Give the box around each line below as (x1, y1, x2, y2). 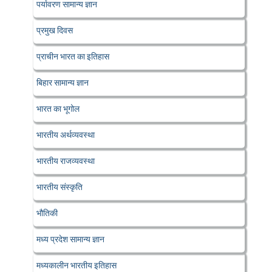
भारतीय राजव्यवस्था (36, 156, 95, 166)
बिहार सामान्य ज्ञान (36, 78, 89, 87)
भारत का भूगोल (36, 104, 80, 114)
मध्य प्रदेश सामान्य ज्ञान (36, 234, 104, 244)
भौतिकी (36, 208, 58, 218)
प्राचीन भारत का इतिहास (36, 52, 109, 61)
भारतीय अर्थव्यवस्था (36, 130, 95, 140)
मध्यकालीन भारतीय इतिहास (36, 260, 117, 270)
